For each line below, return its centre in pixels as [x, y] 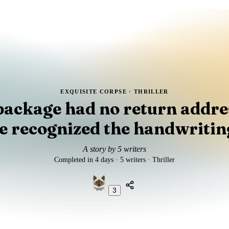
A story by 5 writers [114, 149]
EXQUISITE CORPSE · [97, 91]
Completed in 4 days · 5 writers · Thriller [114, 160]
